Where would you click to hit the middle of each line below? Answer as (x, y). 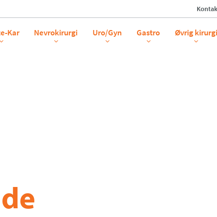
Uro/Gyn (107, 33)
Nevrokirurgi (56, 33)
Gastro (148, 33)
